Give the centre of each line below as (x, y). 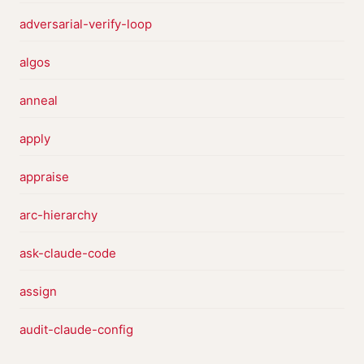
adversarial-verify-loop (86, 24)
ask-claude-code (68, 253)
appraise (44, 177)
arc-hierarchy (58, 215)
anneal (39, 100)
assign (38, 291)
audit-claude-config (76, 329)
